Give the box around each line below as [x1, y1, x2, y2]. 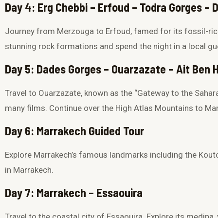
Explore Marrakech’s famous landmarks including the [5, 150, 199, 160]
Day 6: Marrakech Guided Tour [5, 124, 144, 138]
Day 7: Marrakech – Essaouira [5, 185, 143, 200]
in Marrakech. [5, 165, 54, 175]
